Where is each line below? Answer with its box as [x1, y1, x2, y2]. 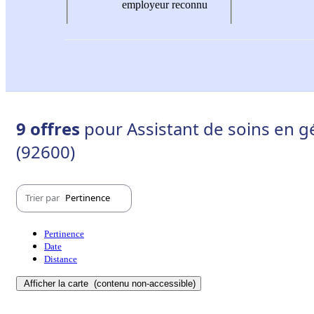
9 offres [16, 116, 84, 140]
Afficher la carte [24, 278, 91, 289]
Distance [44, 253, 77, 264]
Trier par [25, 191, 62, 205]
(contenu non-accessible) [91, 278, 196, 289]
